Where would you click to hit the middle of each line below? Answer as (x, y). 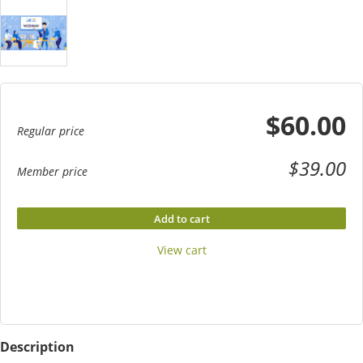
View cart (181, 250)
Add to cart (181, 218)
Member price (52, 171)
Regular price (51, 130)
